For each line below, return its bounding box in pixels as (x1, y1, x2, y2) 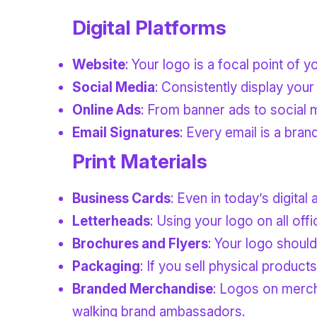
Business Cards (72, 190, 171, 207)
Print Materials (72, 149, 207, 173)
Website (72, 56, 125, 73)
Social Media (72, 79, 155, 96)
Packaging (72, 258, 140, 275)
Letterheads (72, 212, 150, 229)
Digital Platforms (72, 15, 226, 40)
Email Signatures (72, 124, 180, 141)
